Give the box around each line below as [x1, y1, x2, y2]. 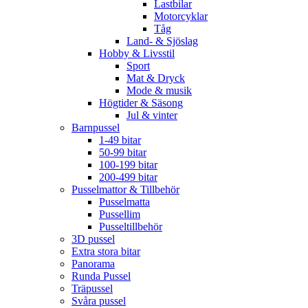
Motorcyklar [154, 10, 208, 22]
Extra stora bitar [71, 245, 140, 257]
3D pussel [71, 233, 115, 245]
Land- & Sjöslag [126, 35, 198, 47]
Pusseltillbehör [99, 221, 162, 232]
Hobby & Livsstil [99, 47, 175, 59]
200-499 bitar [99, 171, 157, 183]
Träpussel [71, 283, 113, 294]
